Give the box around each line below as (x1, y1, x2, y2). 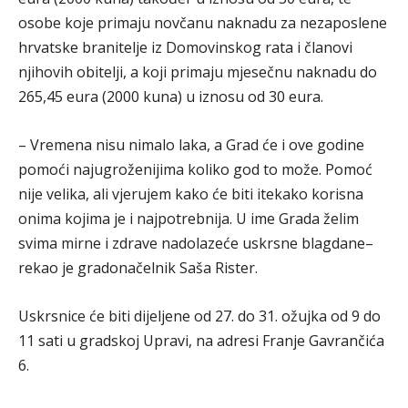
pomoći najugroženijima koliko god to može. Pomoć (18, 158, 372, 179)
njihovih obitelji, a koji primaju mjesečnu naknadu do (18, 61, 377, 82)
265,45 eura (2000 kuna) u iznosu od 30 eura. (18, 86, 323, 107)
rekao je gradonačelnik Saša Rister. (18, 257, 258, 278)
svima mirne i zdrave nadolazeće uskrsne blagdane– (18, 232, 373, 253)
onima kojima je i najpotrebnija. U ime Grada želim (18, 208, 359, 229)
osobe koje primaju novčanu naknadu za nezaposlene (18, 12, 387, 33)
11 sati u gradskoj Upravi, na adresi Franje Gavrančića (18, 330, 384, 351)
